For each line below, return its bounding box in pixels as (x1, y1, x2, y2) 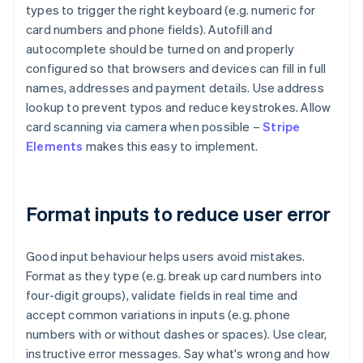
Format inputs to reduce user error (26, 201, 331, 227)
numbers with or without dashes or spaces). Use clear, (26, 326, 327, 343)
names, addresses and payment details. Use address (26, 79, 324, 96)
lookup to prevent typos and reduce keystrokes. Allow (26, 99, 331, 116)
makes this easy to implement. (83, 138, 258, 155)
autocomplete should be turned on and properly (26, 41, 295, 58)
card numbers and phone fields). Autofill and (26, 21, 272, 38)
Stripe (263, 118, 301, 135)
